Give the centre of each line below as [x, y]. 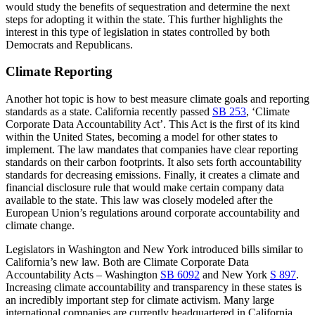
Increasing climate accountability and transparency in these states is [154, 288]
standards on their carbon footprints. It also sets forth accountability [154, 162]
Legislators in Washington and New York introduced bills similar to [154, 250]
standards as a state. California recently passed [109, 112]
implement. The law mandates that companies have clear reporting [152, 150]
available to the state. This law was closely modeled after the [139, 200]
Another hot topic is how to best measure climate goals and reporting [157, 99]
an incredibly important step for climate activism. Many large [140, 300]
